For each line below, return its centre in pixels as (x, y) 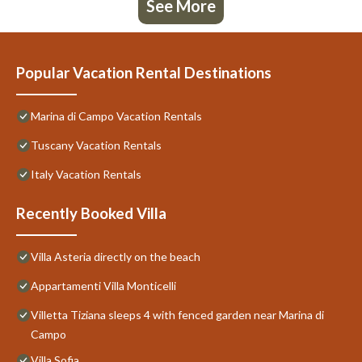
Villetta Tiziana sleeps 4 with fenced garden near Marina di (177, 314)
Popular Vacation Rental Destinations (144, 72)
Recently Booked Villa (91, 213)
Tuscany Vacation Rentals (96, 145)
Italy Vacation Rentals (86, 174)
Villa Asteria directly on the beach (116, 256)
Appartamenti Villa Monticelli (103, 285)
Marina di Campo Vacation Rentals (116, 116)
